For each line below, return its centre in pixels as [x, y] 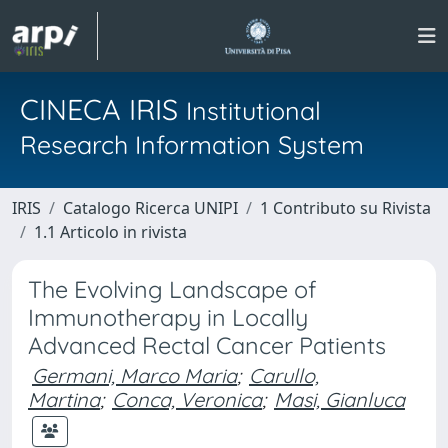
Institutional [253, 110]
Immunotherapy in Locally [168, 317]
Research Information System [192, 144]
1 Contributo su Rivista [345, 208]
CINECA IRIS [103, 109]
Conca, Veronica [187, 399]
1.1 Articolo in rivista [110, 232]
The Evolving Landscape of [172, 289]
